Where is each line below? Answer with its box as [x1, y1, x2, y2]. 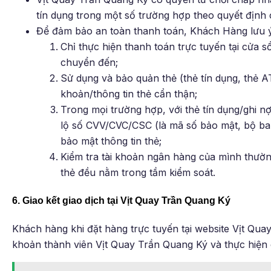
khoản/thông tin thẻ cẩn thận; [60, 87, 197, 100]
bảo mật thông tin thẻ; [60, 134, 162, 147]
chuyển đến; [60, 56, 118, 68]
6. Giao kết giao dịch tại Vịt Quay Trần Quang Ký [12, 195, 230, 206]
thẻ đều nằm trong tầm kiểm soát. [60, 166, 215, 178]
